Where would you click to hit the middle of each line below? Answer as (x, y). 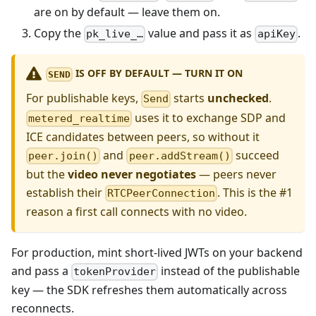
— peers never (236, 175)
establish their (66, 193)
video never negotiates (132, 175)
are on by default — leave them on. (127, 12)
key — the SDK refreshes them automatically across (149, 290)
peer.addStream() (180, 156)
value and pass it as (200, 34)
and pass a (41, 271)
